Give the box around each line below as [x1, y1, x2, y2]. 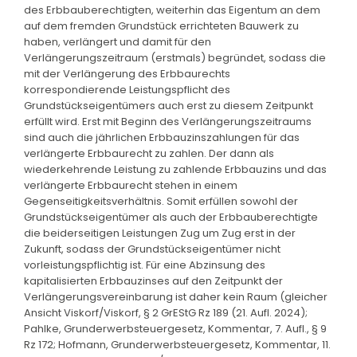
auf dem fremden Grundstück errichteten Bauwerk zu [24, 18, 299, 33]
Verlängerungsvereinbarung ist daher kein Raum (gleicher [24, 288, 328, 304]
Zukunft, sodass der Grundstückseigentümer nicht [24, 241, 280, 257]
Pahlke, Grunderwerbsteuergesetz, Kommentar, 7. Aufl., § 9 [24, 320, 327, 336]
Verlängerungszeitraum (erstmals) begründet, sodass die [24, 49, 326, 65]
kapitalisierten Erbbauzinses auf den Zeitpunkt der [24, 273, 283, 288]
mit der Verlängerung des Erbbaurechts [24, 65, 230, 81]
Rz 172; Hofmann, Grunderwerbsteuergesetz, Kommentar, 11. [24, 336, 331, 352]
